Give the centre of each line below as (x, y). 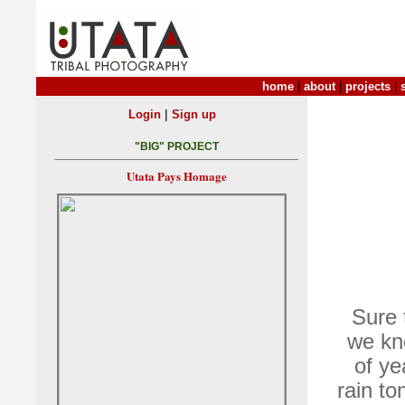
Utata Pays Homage (176, 176)
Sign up (193, 114)
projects (368, 86)
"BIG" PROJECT (176, 147)
